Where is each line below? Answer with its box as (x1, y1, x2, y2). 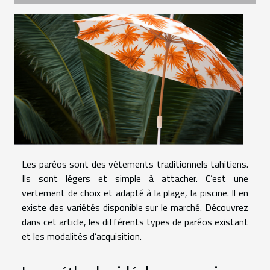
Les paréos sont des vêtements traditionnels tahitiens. (22, 157, 248, 172)
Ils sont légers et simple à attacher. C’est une (22, 171, 248, 186)
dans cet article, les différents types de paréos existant (22, 215, 248, 230)
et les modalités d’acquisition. (22, 229, 142, 244)
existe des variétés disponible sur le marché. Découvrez (22, 200, 248, 215)
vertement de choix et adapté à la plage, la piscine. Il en (22, 186, 248, 201)
